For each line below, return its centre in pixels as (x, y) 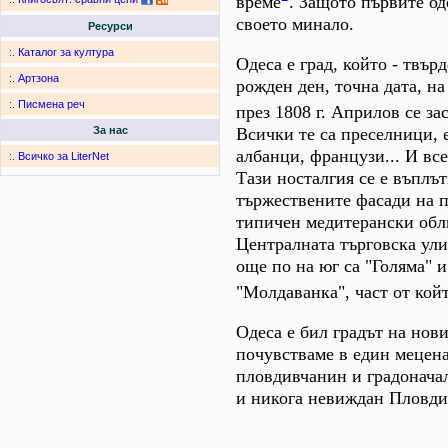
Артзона (38, 78)
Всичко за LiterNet (63, 156)
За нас (110, 130)
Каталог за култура (66, 52)
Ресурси (110, 26)
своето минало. (295, 24)
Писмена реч (51, 104)
